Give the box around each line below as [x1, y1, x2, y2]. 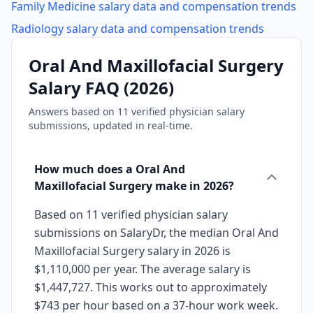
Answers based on [29, 105, 117, 118]
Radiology [11, 21, 64, 36]
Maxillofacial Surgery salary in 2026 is [34, 243, 231, 259]
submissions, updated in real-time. [29, 119, 193, 132]
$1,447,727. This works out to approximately [34, 279, 267, 295]
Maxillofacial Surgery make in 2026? [34, 178, 234, 194]
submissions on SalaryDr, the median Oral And [34, 225, 279, 240]
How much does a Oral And [34, 161, 185, 177]
